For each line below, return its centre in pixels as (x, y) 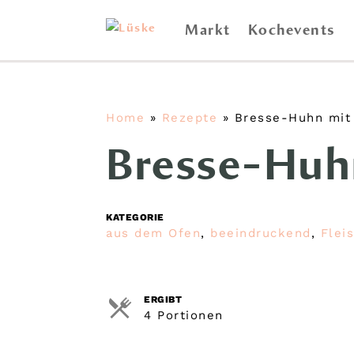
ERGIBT (163, 300)
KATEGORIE (135, 218)
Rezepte (190, 118)
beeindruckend (261, 233)
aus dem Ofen (154, 233)
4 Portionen (184, 316)
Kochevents (292, 30)
